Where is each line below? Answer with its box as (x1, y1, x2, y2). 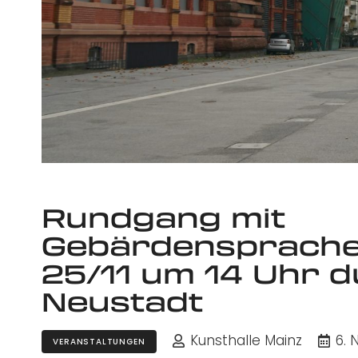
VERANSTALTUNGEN (53, 335, 145, 348)
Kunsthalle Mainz (189, 331, 302, 351)
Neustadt (42, 283, 203, 320)
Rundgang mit (42, 199, 285, 237)
